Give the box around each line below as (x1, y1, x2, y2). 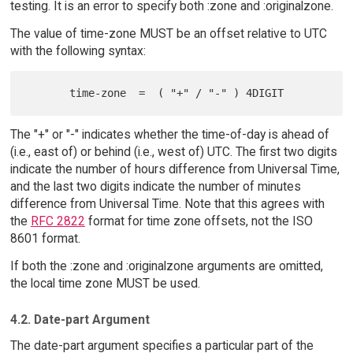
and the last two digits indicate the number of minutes (9, 178, 301, 194)
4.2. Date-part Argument (9, 312, 150, 328)
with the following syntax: (9, 43, 146, 58)
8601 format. (9, 230, 80, 246)
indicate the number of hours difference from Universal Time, (9, 161, 340, 176)
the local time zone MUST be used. (9, 275, 200, 291)
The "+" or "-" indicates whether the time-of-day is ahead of (9, 126, 329, 142)
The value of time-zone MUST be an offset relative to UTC (9, 25, 327, 41)
